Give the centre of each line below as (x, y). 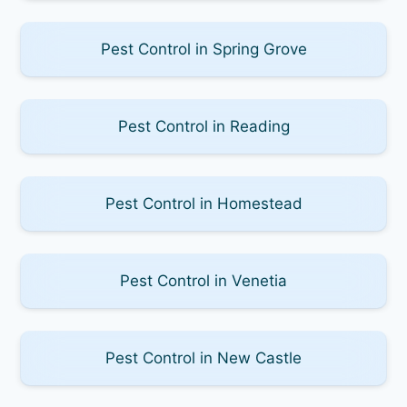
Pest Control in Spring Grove (203, 49)
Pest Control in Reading (203, 126)
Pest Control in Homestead (203, 203)
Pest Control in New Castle (203, 357)
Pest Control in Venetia (203, 280)
